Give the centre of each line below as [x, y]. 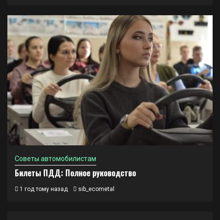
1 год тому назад [43, 189]
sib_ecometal [96, 189]
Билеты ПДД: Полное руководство [75, 173]
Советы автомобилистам [55, 159]
